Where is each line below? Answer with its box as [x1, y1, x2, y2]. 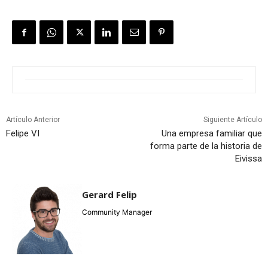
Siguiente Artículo [203, 115, 262, 124]
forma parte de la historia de [150, 141, 262, 152]
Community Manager [82, 208, 152, 217]
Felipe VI [6, 128, 39, 139]
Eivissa [234, 153, 262, 165]
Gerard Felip [82, 188, 137, 201]
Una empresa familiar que [161, 128, 262, 139]
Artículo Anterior [6, 115, 60, 124]
